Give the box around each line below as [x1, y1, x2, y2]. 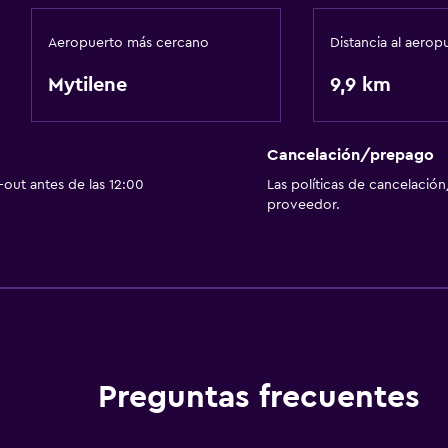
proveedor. [266, 198, 340, 213]
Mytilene [47, 75, 127, 95]
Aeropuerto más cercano [47, 36, 209, 50]
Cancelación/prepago [266, 147, 434, 164]
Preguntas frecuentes [97, 381, 420, 414]
